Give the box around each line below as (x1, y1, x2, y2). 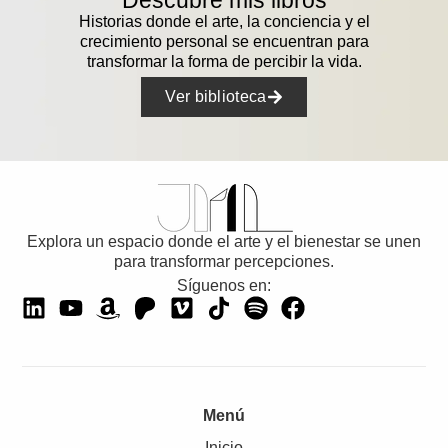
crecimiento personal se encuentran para (79, 33, 369, 51)
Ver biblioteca (165, 87, 267, 105)
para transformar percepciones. (114, 252, 334, 270)
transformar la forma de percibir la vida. (86, 53, 362, 71)
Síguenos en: (177, 277, 271, 295)
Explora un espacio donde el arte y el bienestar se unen (27, 232, 421, 250)
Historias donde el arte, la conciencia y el (78, 13, 370, 31)
